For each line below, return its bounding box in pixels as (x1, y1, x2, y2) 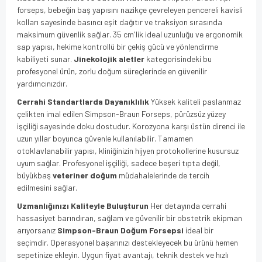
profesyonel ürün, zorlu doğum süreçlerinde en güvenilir (17, 65, 207, 76)
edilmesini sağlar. (17, 182, 77, 192)
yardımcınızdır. (17, 78, 67, 88)
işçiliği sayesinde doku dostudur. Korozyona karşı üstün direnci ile (17, 120, 245, 131)
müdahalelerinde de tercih (117, 170, 209, 180)
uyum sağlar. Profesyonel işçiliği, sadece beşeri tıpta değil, (17, 157, 220, 168)
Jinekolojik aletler (74, 53, 144, 64)
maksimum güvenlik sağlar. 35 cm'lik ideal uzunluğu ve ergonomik (17, 29, 243, 39)
